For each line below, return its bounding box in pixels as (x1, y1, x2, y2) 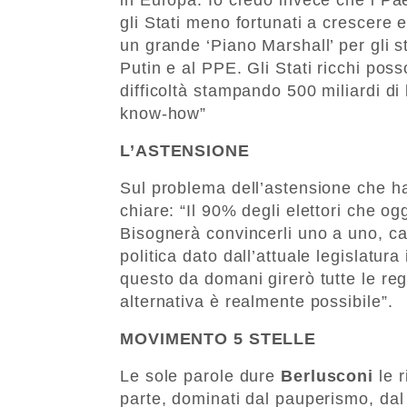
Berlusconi (281, 366, 373, 385)
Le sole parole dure (120, 366, 281, 385)
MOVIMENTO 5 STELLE (120, 329, 317, 348)
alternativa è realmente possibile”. (120, 292, 393, 311)
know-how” (120, 104, 207, 123)
